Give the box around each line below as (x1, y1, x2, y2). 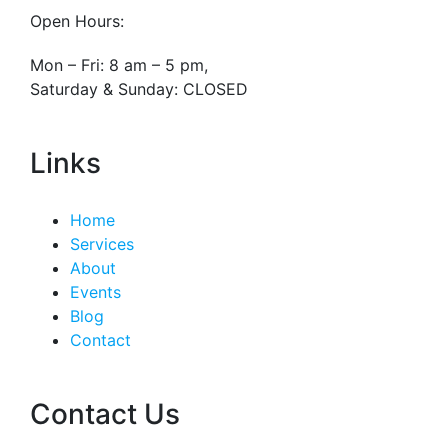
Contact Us (30, 397, 180, 432)
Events (70, 282, 121, 303)
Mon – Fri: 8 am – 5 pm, (30, 55, 208, 76)
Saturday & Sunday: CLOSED (30, 79, 248, 100)
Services (70, 234, 134, 255)
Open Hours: (30, 11, 124, 32)
